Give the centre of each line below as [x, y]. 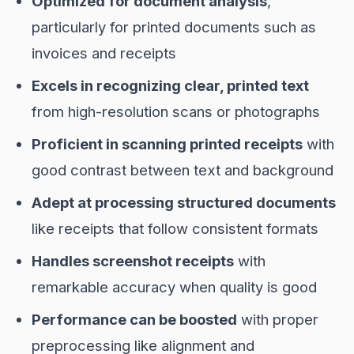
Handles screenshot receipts [133, 261]
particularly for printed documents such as [174, 27]
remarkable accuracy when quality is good [174, 287]
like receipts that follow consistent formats [175, 228]
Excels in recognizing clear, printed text [170, 85]
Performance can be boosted [134, 319]
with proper [278, 319]
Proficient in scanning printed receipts [167, 144]
